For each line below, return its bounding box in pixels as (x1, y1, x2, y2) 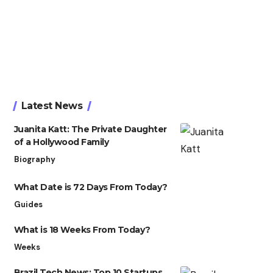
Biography (13, 154, 55, 165)
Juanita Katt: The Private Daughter (13, 124, 167, 135)
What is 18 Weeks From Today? (13, 224, 151, 236)
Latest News (21, 100, 83, 112)
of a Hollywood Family (13, 136, 109, 148)
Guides (13, 199, 43, 210)
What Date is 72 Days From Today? (13, 182, 168, 193)
